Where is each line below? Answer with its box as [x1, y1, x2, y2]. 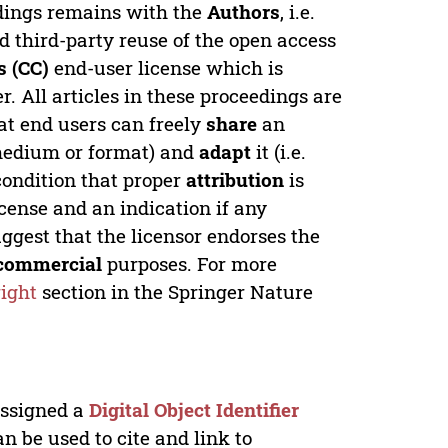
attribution [186, 166, 285, 192]
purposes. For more [102, 250, 278, 276]
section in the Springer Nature [37, 278, 314, 304]
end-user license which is [49, 54, 284, 80]
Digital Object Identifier [89, 396, 300, 422]
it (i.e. [251, 138, 307, 164]
